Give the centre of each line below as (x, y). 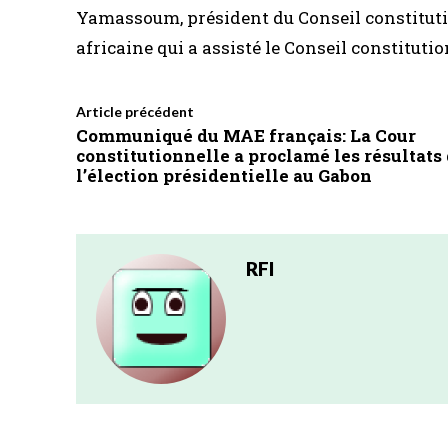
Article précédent (135, 112)
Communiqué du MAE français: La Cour (246, 136)
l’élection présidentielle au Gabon (224, 176)
